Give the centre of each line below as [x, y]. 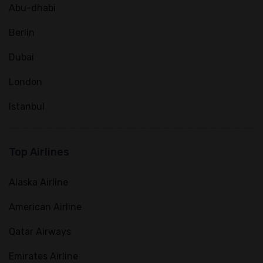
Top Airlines [39, 152]
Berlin [22, 33]
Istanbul [27, 107]
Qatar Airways [40, 232]
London [26, 82]
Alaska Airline [38, 182]
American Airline [45, 207]
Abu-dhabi [32, 8]
